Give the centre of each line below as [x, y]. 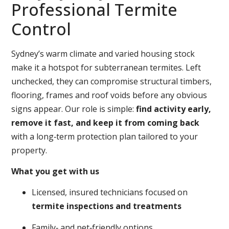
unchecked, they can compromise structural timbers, [112, 81]
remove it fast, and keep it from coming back [106, 122]
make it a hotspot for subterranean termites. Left [106, 67]
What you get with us [55, 171]
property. [29, 150]
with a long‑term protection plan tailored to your [105, 136]
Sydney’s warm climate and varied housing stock [103, 53]
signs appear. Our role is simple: [74, 109]
